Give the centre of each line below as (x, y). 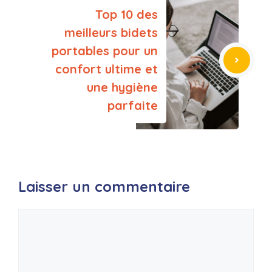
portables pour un (105, 51)
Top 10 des (127, 15)
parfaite (133, 106)
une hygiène (122, 87)
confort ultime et (107, 69)
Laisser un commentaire (104, 187)
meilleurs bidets (111, 33)
